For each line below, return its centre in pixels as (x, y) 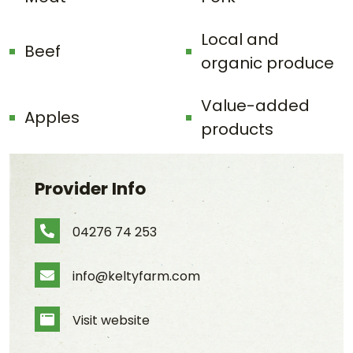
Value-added (255, 106)
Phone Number (98, 242)
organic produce (268, 63)
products (237, 129)
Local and (240, 39)
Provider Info (90, 189)
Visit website (111, 320)
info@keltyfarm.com (136, 276)
